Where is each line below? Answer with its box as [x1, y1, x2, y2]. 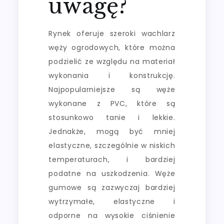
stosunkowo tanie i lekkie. [48, 112, 175, 122]
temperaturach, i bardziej [48, 154, 175, 164]
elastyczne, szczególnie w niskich [48, 140, 175, 150]
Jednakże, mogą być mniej [48, 126, 175, 136]
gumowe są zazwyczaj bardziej [48, 182, 175, 192]
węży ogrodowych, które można [48, 42, 175, 52]
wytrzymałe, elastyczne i [48, 196, 175, 206]
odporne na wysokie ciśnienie [48, 210, 175, 220]
